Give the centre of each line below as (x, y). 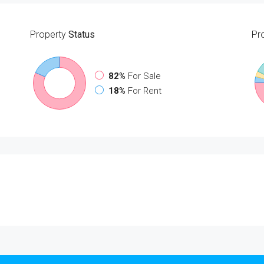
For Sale (144, 76)
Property (48, 34)
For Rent (144, 90)
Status (80, 34)
